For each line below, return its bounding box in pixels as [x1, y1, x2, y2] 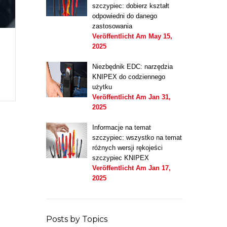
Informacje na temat [92, 123, 151, 131]
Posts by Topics [46, 214, 107, 224]
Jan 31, [148, 93, 171, 101]
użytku [92, 83, 112, 91]
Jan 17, [148, 164, 171, 172]
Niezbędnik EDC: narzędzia [92, 62, 173, 70]
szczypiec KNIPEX [92, 154, 149, 162]
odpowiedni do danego [92, 12, 157, 20]
